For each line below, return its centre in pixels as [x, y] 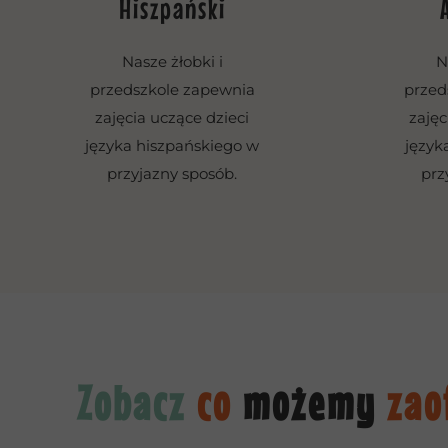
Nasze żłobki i [172, 61]
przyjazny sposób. [172, 173]
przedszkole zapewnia [172, 89]
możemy [315, 402]
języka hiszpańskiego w [172, 145]
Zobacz [137, 402]
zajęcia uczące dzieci [172, 117]
